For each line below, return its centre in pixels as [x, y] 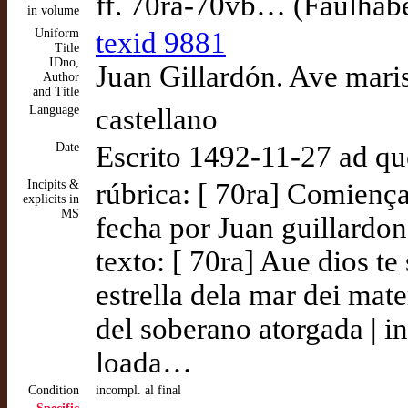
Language [54, 110]
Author [61, 77]
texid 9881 [161, 43]
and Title [56, 92]
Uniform [57, 33]
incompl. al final [138, 390]
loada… [144, 362]
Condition [54, 390]
